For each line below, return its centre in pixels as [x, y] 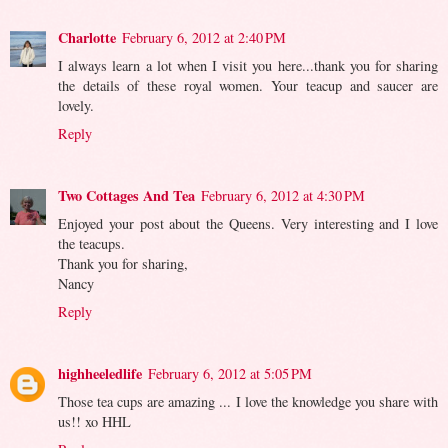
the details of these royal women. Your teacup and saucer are [248, 86]
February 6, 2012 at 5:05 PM [230, 374]
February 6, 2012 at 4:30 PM [283, 196]
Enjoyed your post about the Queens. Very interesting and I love [248, 224]
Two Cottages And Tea [126, 196]
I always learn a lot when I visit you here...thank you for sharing [248, 66]
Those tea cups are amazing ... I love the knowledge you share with [248, 402]
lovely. [76, 106]
